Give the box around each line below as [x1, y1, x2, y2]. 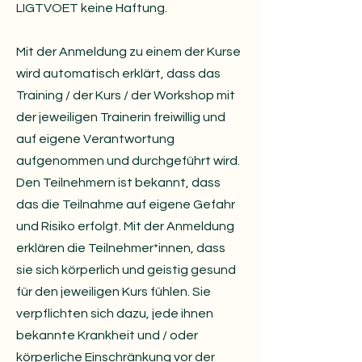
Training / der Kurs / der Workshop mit [16, 89, 235, 102]
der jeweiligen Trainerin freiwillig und [16, 111, 225, 124]
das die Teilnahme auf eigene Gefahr [16, 198, 235, 211]
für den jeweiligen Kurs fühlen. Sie [16, 285, 211, 298]
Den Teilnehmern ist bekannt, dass [16, 176, 221, 189]
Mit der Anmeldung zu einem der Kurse [16, 45, 241, 58]
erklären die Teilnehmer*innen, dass [16, 242, 225, 255]
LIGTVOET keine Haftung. [16, 2, 167, 15]
